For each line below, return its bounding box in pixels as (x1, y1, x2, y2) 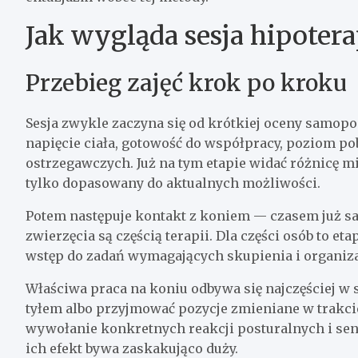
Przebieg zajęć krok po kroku (26, 68, 347, 97)
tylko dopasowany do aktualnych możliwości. (26, 174, 320, 191)
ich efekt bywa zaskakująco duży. (26, 340, 238, 356)
